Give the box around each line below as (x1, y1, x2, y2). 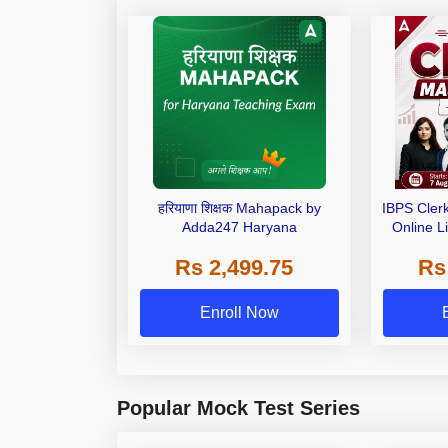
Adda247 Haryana (181, 218, 297, 235)
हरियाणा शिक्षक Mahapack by (157, 199, 321, 216)
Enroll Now (199, 304, 279, 322)
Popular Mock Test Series (117, 397, 360, 420)
